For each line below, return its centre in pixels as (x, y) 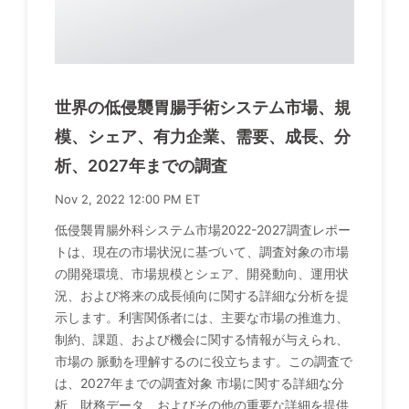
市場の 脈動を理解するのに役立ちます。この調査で (204, 361)
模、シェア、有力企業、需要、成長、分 (203, 136)
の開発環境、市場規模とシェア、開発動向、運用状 (202, 273)
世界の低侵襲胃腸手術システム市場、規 (203, 107)
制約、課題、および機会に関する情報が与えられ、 (202, 339)
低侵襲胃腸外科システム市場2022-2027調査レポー (203, 229)
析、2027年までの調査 (141, 165)
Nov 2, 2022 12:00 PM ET (127, 199)
